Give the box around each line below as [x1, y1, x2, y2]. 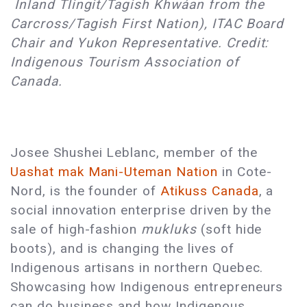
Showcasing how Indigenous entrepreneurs [10, 279, 284, 295]
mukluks [141, 221, 201, 238]
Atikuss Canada [160, 183, 259, 199]
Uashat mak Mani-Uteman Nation [10, 164, 218, 180]
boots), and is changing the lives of [10, 241, 234, 257]
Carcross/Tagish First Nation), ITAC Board [10, 16, 284, 32]
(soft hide [200, 221, 262, 238]
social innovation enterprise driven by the [10, 202, 272, 219]
